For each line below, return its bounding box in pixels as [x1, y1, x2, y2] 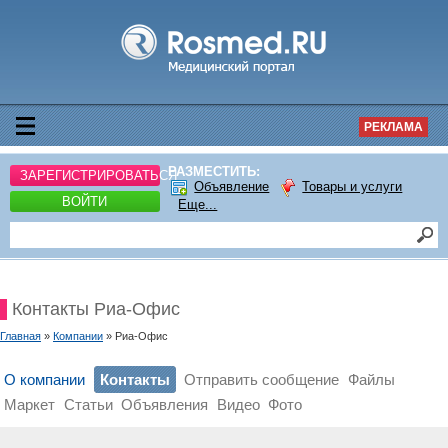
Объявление [194, 179, 270, 195]
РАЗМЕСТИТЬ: [168, 164, 261, 179]
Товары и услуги [302, 179, 403, 195]
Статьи [63, 396, 113, 413]
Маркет [4, 396, 56, 413]
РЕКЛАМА [364, 120, 423, 134]
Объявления [121, 396, 209, 413]
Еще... [178, 197, 218, 212]
